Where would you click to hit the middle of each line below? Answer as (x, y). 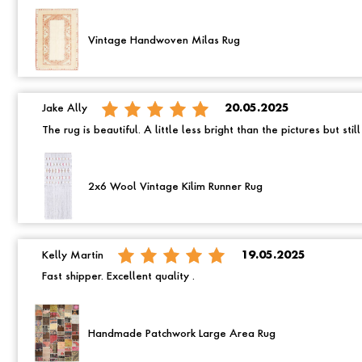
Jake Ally (65, 109)
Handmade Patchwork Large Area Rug (182, 335)
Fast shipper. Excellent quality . (118, 277)
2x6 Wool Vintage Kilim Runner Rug (175, 187)
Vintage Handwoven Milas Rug (164, 40)
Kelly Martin (73, 255)
